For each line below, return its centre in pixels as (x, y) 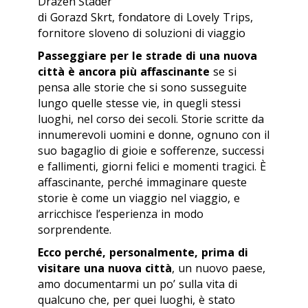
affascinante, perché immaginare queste (142, 182)
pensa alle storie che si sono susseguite (142, 87)
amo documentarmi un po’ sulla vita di (137, 284)
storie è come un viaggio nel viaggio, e (139, 198)
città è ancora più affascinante (124, 71)
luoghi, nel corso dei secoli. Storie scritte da (151, 119)
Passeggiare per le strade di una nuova (147, 55)
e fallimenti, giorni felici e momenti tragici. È (152, 166)
